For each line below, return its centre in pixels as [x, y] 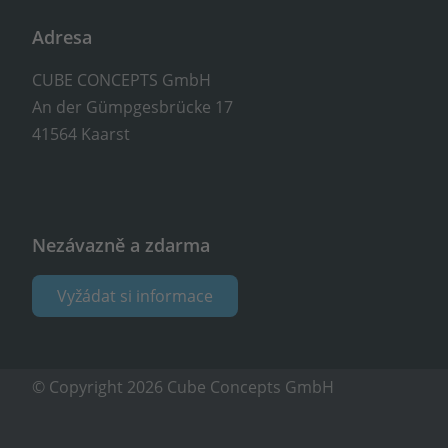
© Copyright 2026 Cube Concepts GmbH [183, 386]
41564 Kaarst [81, 133]
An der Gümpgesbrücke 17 [133, 106]
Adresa [62, 37]
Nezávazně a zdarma [121, 245]
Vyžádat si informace [135, 295]
